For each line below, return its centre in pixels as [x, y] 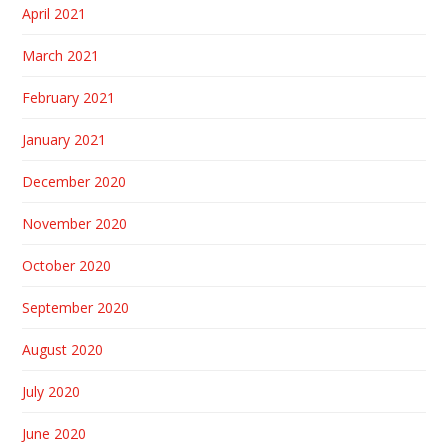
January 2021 [64, 139]
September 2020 [76, 307]
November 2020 [75, 223]
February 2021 [69, 97]
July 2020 [51, 391]
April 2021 [54, 13]
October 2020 [67, 265]
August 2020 [63, 349]
